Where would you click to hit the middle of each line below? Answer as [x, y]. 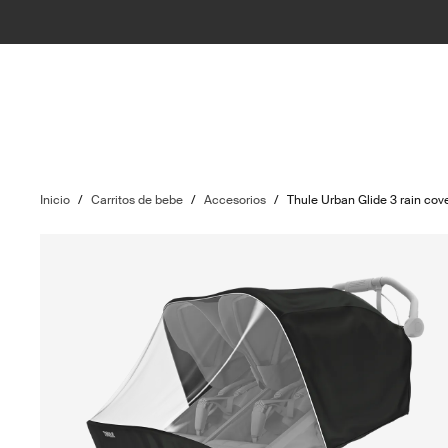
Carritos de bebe [137, 200]
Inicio [55, 200]
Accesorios [235, 200]
